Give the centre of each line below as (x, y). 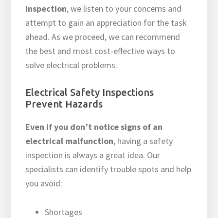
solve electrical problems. (72, 65)
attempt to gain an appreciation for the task (106, 23)
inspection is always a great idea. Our (93, 155)
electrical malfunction (70, 141)
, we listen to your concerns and (124, 9)
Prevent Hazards (64, 104)
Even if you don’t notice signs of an (94, 127)
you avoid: (44, 183)
